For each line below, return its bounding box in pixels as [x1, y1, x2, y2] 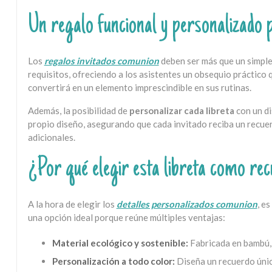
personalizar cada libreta [129, 104, 234, 116]
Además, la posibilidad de [27, 104, 129, 116]
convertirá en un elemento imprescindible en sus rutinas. [27, 81, 251, 93]
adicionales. [27, 131, 75, 143]
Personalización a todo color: [52, 255, 175, 267]
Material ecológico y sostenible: [52, 237, 188, 248]
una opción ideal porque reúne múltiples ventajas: [27, 211, 225, 223]
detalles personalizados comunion [116, 198, 257, 209]
